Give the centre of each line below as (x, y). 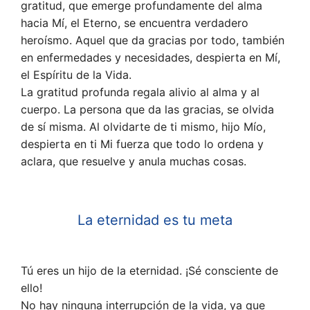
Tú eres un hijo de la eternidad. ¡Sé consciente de (149, 271)
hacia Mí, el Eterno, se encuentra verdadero (135, 23)
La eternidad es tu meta (155, 220)
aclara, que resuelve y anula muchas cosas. (134, 162)
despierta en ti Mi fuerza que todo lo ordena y (142, 144)
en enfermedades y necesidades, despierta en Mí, (151, 58)
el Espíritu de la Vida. (76, 75)
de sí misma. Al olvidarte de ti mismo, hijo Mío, (143, 127)
